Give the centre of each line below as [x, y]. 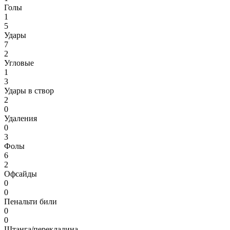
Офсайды [21, 174]
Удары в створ [29, 91]
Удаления [21, 118]
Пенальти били [31, 202]
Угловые [19, 63]
